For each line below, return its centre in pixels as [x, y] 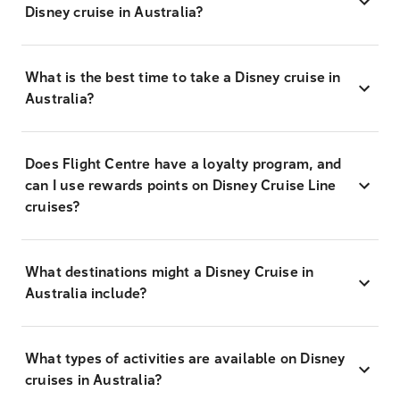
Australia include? [86, 294]
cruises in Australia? [94, 380]
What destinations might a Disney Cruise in [170, 272]
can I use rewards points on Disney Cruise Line [181, 186]
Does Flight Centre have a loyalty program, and [183, 164]
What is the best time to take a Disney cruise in [183, 78]
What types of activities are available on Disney [185, 359]
